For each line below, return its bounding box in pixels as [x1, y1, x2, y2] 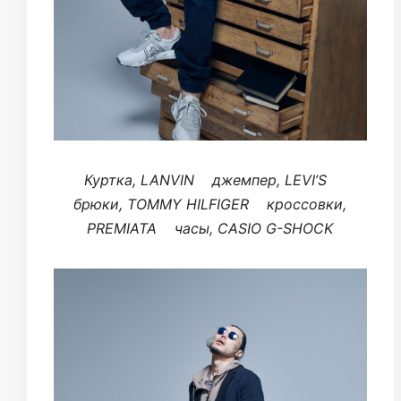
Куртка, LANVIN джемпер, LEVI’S [80, 170, 341, 189]
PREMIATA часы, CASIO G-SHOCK [87, 218, 334, 237]
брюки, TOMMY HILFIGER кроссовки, [73, 194, 347, 213]
